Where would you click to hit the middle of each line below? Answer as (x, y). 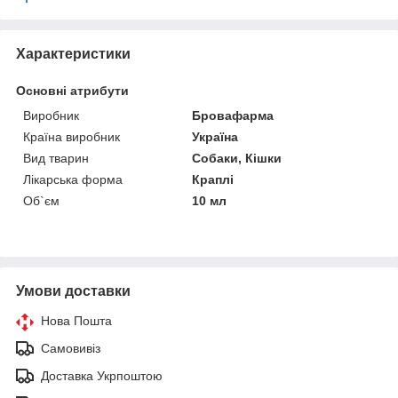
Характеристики (73, 53)
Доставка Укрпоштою (102, 375)
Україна (215, 136)
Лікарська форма (73, 179)
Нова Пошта (76, 320)
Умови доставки (73, 291)
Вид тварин (56, 158)
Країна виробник (72, 136)
